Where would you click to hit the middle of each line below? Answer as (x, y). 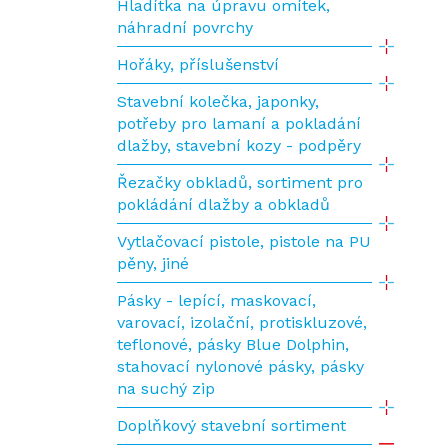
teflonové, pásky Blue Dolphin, (233, 344)
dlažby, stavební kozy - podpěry (239, 145)
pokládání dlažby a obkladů (223, 204)
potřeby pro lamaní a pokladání (239, 123)
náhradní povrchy (185, 27)
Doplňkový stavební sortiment (231, 425)
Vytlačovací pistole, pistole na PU (244, 241)
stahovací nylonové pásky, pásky (240, 366)
